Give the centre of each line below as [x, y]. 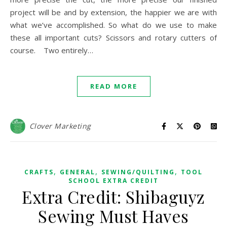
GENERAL [78, 172]
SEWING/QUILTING [138, 172]
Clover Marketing [60, 126]
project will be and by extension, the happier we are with [113, 12]
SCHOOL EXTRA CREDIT [113, 181]
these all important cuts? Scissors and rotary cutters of [113, 37]
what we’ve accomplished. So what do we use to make [113, 25]
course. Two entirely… [52, 50]
